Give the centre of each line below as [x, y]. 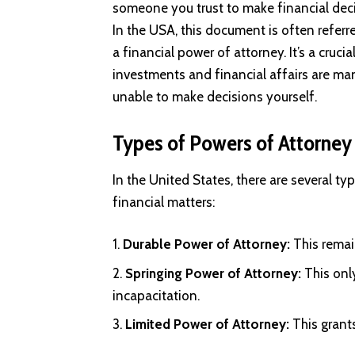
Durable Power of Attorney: [208, 244]
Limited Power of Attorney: [209, 324]
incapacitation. [156, 295]
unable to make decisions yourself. [215, 97]
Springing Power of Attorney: [213, 273]
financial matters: [164, 202]
